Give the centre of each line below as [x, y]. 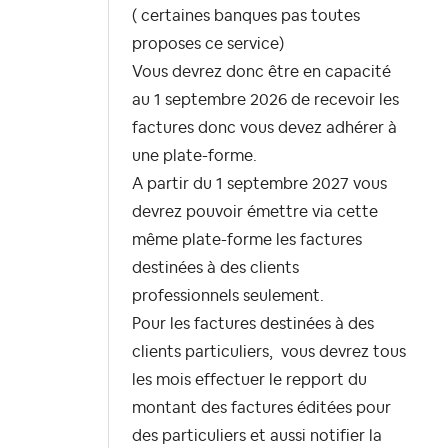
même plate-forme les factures [247, 240]
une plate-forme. [196, 156]
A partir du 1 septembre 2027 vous [259, 184]
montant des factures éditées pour [261, 408]
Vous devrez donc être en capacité [261, 72]
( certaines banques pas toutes [246, 16]
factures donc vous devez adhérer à [264, 128]
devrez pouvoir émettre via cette [255, 212]
